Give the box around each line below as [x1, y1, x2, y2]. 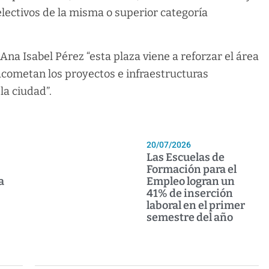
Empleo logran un [147, 175, 235, 189]
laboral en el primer [147, 199, 246, 213]
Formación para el [147, 163, 237, 177]
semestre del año [147, 211, 234, 225]
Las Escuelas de [147, 151, 225, 165]
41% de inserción [147, 187, 234, 201]
